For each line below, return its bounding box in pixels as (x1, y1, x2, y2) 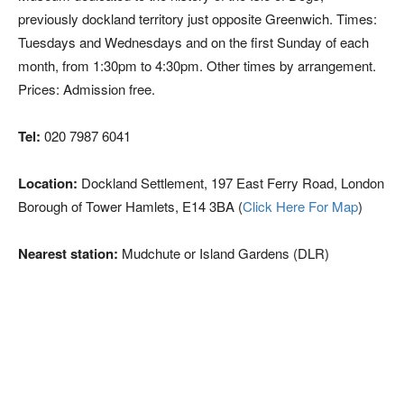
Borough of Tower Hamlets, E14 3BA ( (18, 197, 243, 216)
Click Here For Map (243, 197, 358, 216)
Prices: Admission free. (18, 79, 155, 98)
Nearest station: (18, 243, 118, 263)
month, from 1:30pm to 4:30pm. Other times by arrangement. (18, 56, 376, 75)
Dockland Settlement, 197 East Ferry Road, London (78, 173, 384, 192)
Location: (18, 173, 78, 193)
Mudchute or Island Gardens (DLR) (118, 243, 329, 262)
